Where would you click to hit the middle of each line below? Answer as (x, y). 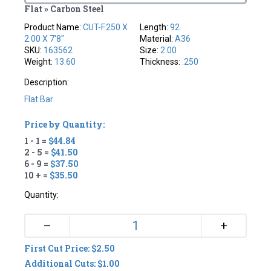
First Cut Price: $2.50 (70, 248)
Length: (155, 27)
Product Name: (54, 27)
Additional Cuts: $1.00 (72, 263)
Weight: (40, 61)
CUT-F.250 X (106, 27)
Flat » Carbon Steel (64, 8)
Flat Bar (39, 99)
